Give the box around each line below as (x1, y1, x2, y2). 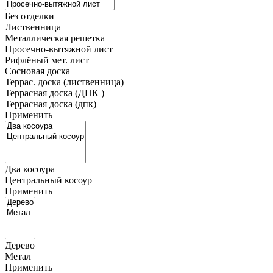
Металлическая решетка (5, 33, 105, 44)
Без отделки (5, 11, 54, 22)
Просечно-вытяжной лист (5, 44, 113, 55)
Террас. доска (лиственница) (5, 77, 124, 88)
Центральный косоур (5, 175, 92, 186)
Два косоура (5, 164, 55, 175)
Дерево (5, 240, 35, 251)
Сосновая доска (5, 66, 70, 77)
